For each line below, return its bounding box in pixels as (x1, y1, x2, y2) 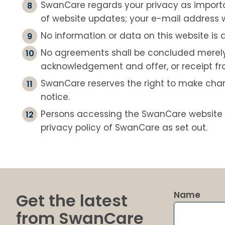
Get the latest (16, 189, 128, 212)
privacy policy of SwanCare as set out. (41, 122, 207, 134)
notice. (41, 91, 70, 103)
